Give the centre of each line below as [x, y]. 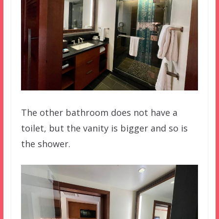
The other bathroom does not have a [99, 113]
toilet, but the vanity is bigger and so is [104, 128]
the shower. [45, 144]
